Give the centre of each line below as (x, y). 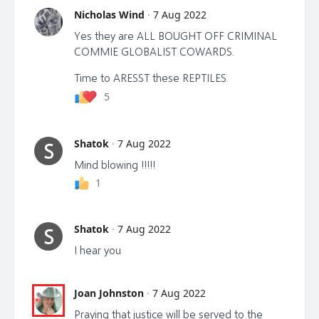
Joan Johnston (109, 293)
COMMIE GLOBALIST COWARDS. (154, 52)
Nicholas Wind (109, 15)
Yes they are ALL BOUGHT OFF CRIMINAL (176, 36)
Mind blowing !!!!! (115, 164)
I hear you (98, 250)
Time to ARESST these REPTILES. (151, 77)
